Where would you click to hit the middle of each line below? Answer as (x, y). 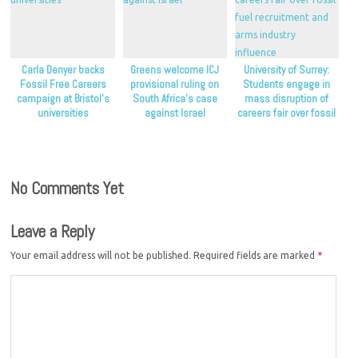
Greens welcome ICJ (175, 70)
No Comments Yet (68, 188)
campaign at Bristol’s (63, 98)
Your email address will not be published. (101, 255)
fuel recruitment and (286, 127)
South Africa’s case (175, 98)
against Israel (175, 113)
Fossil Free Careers (63, 84)
